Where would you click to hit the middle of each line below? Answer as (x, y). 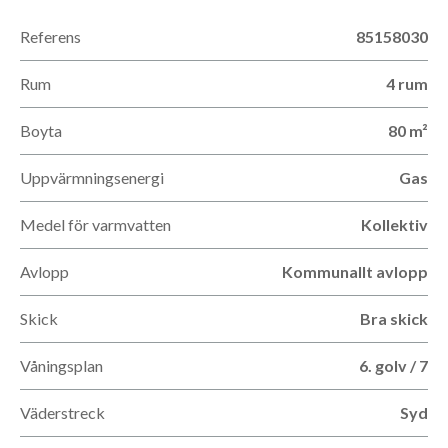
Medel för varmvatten (95, 224)
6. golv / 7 (393, 365)
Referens (50, 36)
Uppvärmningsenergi (92, 177)
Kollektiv (394, 224)
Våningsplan (61, 365)
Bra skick (394, 318)
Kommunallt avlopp (355, 271)
